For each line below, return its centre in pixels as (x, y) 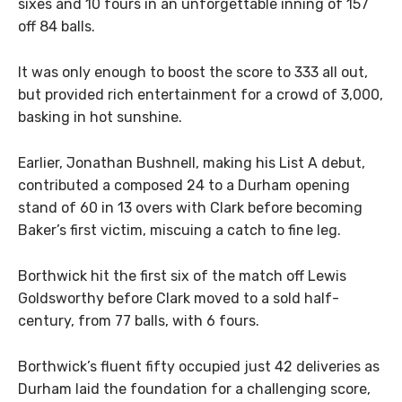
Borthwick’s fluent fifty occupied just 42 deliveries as (199, 366)
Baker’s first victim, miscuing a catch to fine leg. (179, 230)
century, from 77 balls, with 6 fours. (139, 320)
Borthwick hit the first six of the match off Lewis (182, 275)
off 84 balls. (57, 27)
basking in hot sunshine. (100, 118)
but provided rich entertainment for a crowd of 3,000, (201, 95)
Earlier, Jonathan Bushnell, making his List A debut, (192, 162)
